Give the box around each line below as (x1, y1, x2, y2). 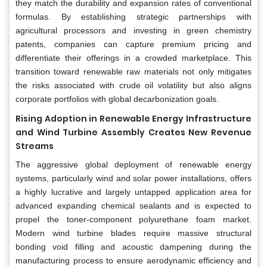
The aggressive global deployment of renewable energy (15, 159, 252, 169)
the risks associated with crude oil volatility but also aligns (15, 80, 252, 90)
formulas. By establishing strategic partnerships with (15, 11, 252, 21)
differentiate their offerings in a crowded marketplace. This (15, 52, 252, 63)
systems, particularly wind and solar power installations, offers (15, 173, 252, 183)
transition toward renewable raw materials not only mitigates (15, 66, 252, 76)
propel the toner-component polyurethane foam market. (15, 214, 252, 224)
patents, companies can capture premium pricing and (15, 39, 252, 49)
